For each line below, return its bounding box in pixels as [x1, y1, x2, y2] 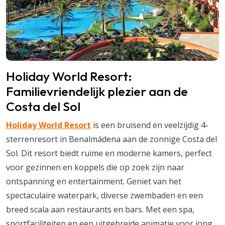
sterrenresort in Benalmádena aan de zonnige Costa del [6, 133, 217, 145]
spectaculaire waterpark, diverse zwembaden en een [6, 189, 203, 201]
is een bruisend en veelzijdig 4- [91, 119, 208, 131]
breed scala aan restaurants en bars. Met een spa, [6, 203, 194, 215]
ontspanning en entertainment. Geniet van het [6, 175, 181, 187]
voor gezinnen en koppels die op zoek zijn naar [6, 161, 184, 173]
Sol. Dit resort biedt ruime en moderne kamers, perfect [6, 147, 212, 159]
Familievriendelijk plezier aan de [6, 83, 188, 99]
